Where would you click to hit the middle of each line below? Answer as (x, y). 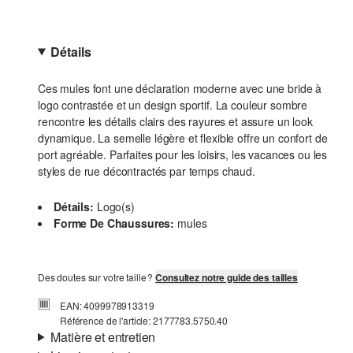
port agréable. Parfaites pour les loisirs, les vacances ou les (183, 154)
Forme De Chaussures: (114, 223)
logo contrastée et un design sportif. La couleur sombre (173, 105)
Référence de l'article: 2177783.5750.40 (144, 320)
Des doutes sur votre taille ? (97, 277)
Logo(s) (115, 206)
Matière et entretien (103, 337)
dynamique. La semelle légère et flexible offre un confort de (183, 138)
